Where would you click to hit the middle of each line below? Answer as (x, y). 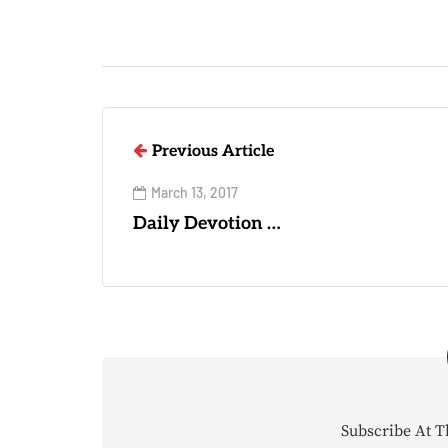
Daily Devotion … (207, 224)
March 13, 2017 (194, 193)
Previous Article (213, 152)
